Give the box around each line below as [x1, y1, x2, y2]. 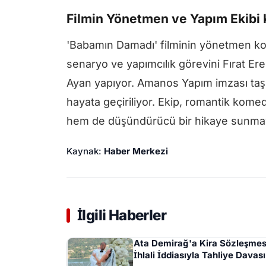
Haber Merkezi [104, 145, 168, 157]
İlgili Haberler [77, 207, 166, 224]
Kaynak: [66, 145, 104, 157]
